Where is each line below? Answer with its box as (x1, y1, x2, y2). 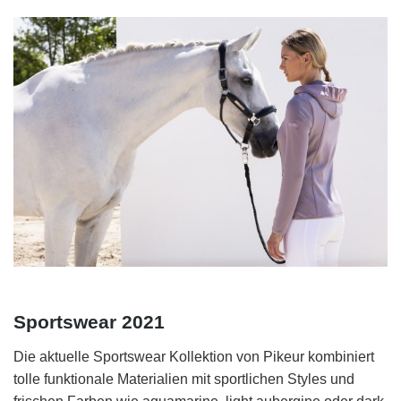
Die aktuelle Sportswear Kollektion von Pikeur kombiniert (13, 349, 374, 365)
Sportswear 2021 (13, 311, 165, 332)
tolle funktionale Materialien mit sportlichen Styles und (13, 371, 354, 388)
